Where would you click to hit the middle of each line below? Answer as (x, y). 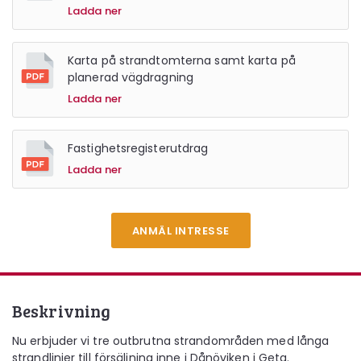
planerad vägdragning (131, 77)
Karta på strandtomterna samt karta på (182, 60)
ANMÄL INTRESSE (180, 231)
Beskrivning (62, 311)
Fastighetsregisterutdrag (138, 148)
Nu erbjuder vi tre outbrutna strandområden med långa (171, 341)
